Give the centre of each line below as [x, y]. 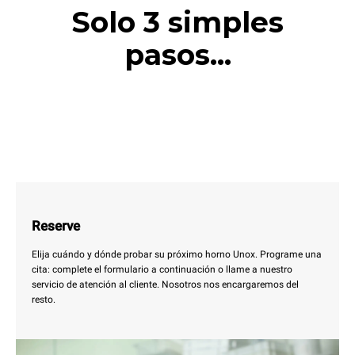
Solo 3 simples [177, 22]
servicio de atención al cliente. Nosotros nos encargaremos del [165, 284]
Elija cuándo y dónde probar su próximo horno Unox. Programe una [177, 254]
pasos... [177, 55]
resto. [44, 299]
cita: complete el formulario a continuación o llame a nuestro [162, 269]
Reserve [56, 226]
